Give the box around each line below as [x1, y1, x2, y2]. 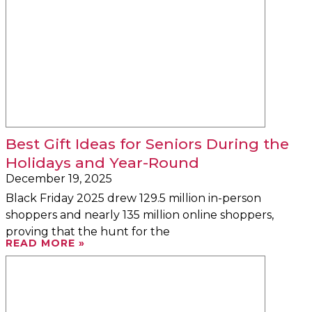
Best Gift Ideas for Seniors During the [6, 134, 289, 153]
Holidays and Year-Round [6, 153, 199, 171]
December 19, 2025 [6, 171, 112, 185]
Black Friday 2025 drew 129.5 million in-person [6, 191, 261, 205]
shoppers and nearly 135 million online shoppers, [6, 208, 274, 221]
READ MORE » [6, 236, 85, 249]
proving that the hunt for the [6, 224, 170, 238]
